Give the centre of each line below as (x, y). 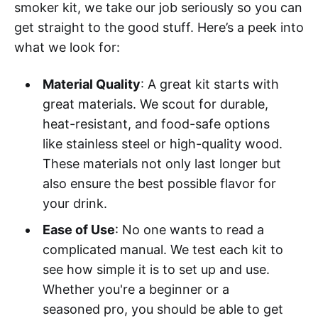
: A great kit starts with (209, 84)
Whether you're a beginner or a (136, 290)
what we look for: (67, 48)
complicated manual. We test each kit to (163, 250)
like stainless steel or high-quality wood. (162, 144)
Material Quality (91, 84)
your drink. (75, 204)
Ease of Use (78, 230)
